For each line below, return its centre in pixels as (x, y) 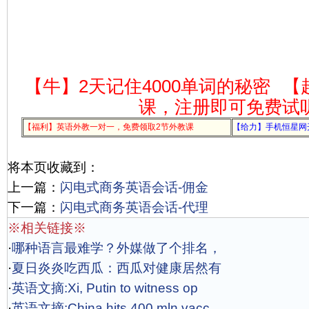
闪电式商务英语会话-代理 (134, 207)
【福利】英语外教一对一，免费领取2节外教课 (109, 127)
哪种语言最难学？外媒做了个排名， (117, 248)
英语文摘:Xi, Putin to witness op (105, 288)
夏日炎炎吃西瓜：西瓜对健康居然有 (117, 268)
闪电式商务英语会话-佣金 (134, 187)
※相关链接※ (47, 228)
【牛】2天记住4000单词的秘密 (147, 86)
